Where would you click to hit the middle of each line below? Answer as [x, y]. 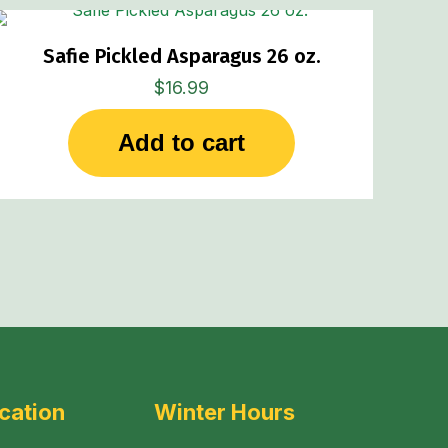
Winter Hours [224, 411]
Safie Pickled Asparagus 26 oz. [181, 55]
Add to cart [182, 142]
